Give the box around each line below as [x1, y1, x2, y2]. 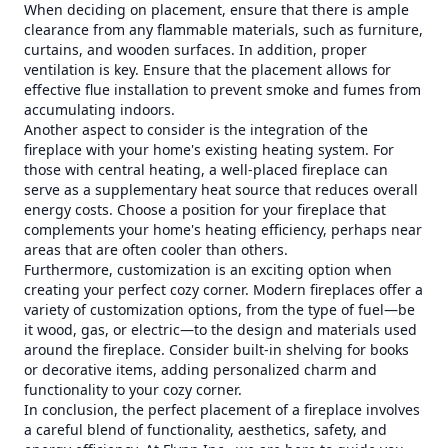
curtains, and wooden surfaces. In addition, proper [24, 40, 367, 59]
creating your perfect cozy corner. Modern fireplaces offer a [24, 280, 423, 299]
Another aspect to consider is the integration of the [24, 120, 368, 139]
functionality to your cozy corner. [24, 380, 242, 399]
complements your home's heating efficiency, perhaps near [24, 220, 422, 239]
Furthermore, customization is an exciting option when [24, 260, 392, 279]
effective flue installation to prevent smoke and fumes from [24, 80, 421, 99]
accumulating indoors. [24, 100, 175, 119]
